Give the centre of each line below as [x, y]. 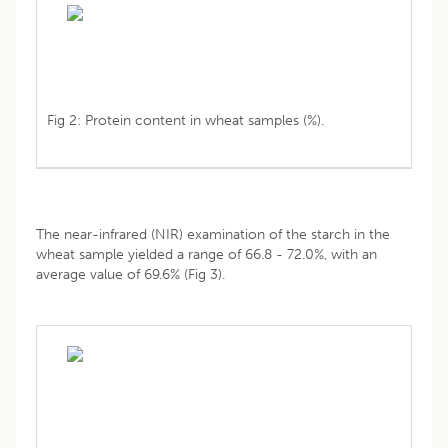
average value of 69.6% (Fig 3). [130, 274]
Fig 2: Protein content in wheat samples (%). [185, 120]
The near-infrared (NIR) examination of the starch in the [213, 234]
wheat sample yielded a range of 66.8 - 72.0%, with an [206, 254]
